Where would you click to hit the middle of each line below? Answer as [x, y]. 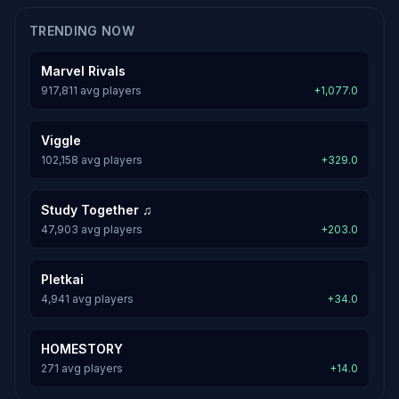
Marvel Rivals [83, 71]
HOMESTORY [82, 349]
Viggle [61, 140]
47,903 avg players [92, 229]
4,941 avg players [87, 299]
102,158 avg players [92, 160]
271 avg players [82, 368]
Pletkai [62, 279]
